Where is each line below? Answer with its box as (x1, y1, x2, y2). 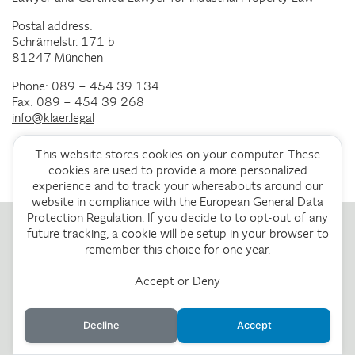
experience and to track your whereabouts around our (32, 178, 323, 193)
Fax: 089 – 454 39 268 (12, 94, 144, 110)
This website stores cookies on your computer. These (35, 147, 320, 162)
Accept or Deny (135, 273, 220, 288)
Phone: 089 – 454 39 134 (12, 78, 159, 94)
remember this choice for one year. (85, 242, 270, 257)
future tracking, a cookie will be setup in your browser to (26, 226, 329, 241)
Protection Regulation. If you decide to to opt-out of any (27, 210, 328, 225)
